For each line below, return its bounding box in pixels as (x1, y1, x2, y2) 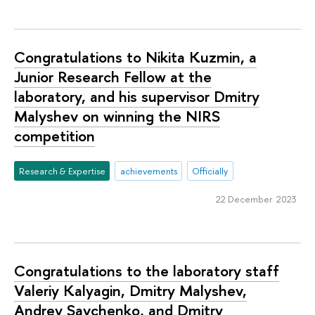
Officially (192, 164, 229, 177)
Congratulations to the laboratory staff (14, 260, 279, 282)
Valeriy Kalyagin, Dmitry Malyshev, (14, 280, 247, 302)
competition (14, 125, 95, 147)
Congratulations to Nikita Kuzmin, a (14, 46, 257, 68)
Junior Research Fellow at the (14, 66, 212, 88)
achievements (120, 164, 177, 177)
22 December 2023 (215, 192, 297, 205)
